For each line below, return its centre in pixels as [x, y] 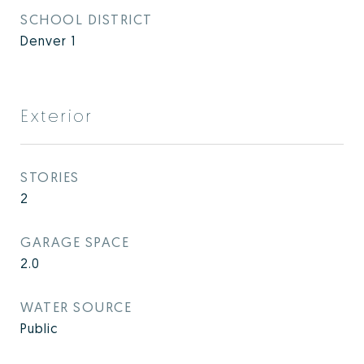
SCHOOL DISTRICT [87, 19]
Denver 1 [48, 41]
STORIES [50, 177]
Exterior [57, 115]
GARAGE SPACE [75, 242]
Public [39, 328]
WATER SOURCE [76, 307]
